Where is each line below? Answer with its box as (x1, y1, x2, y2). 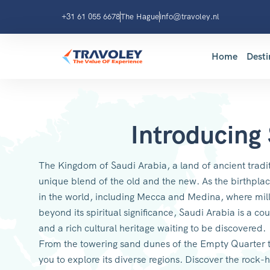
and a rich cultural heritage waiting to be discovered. (39, 222, 266, 234)
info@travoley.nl (160, 11, 219, 22)
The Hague (121, 11, 159, 22)
